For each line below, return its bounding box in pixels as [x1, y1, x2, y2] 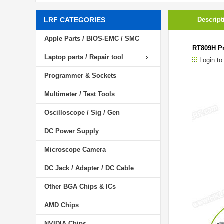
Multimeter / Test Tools [44, 90, 115, 98]
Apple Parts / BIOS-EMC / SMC [44, 35, 139, 42]
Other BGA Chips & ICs [44, 183, 116, 190]
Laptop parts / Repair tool [44, 53, 123, 61]
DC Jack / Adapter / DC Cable [44, 164, 134, 172]
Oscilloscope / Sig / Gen [44, 109, 120, 116]
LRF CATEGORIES [44, 16, 105, 24]
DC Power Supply [44, 127, 99, 135]
